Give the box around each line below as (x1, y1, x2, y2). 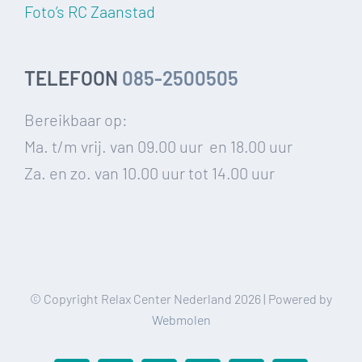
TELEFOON (24, 66, 122, 90)
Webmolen (151, 312, 211, 328)
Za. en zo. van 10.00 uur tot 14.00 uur (24, 163, 275, 183)
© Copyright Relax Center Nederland (30, 291, 234, 307)
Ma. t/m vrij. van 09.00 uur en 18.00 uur (24, 137, 293, 157)
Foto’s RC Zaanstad (24, 2, 155, 22)
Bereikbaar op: (24, 110, 128, 130)
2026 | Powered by (234, 291, 332, 307)
